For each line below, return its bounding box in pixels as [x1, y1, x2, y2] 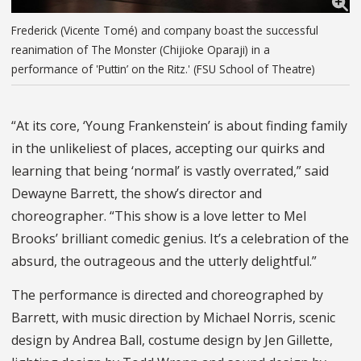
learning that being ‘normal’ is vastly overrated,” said [11, 162, 329, 180]
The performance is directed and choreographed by [11, 286, 323, 305]
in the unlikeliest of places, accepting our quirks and [11, 139, 325, 158]
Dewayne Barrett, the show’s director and [11, 185, 262, 203]
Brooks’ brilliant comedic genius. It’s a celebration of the [11, 230, 349, 248]
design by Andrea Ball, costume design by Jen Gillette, [11, 331, 333, 350]
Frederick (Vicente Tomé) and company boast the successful [11, 23, 318, 39]
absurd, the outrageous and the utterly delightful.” [11, 252, 317, 271]
